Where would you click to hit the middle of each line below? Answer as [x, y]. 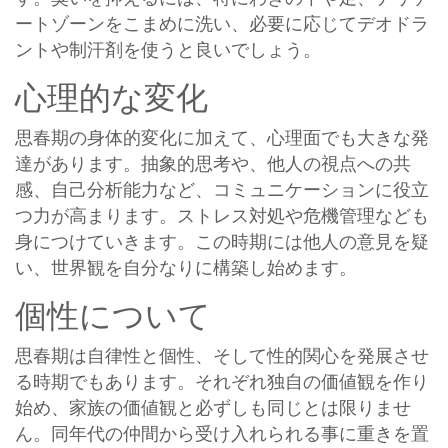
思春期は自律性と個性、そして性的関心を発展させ [222, 355]
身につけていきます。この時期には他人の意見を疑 [222, 241]
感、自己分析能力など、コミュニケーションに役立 [222, 189]
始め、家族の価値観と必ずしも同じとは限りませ [213, 407]
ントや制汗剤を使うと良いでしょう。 [168, 49]
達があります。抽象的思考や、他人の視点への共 [213, 163]
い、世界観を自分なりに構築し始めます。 [186, 267]
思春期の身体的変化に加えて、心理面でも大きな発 [222, 137]
